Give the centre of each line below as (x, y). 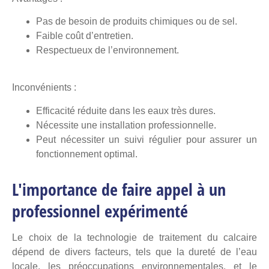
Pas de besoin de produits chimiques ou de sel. (137, 21)
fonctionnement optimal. (87, 154)
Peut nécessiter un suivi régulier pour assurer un (147, 139)
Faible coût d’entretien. (85, 35)
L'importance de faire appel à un (119, 189)
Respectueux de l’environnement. (107, 50)
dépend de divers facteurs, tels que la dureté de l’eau (134, 252)
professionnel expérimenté (100, 210)
